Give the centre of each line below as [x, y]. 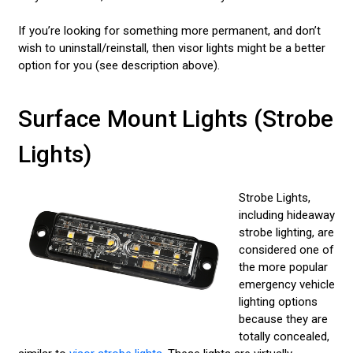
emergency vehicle [286, 285]
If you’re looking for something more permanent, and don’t [169, 31]
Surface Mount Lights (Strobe [176, 118]
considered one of [286, 250]
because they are [283, 320]
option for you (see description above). [120, 66]
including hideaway [286, 216]
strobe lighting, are [286, 233]
